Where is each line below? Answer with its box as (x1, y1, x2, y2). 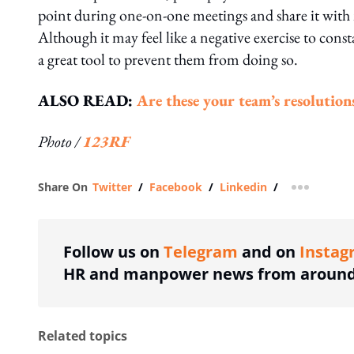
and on (238, 241, 299, 262)
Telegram (164, 241, 238, 262)
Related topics (38, 327, 127, 345)
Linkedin (220, 179, 267, 194)
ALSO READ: (38, 90, 137, 111)
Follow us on (63, 241, 164, 262)
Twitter (92, 179, 132, 194)
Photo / (38, 131, 83, 152)
